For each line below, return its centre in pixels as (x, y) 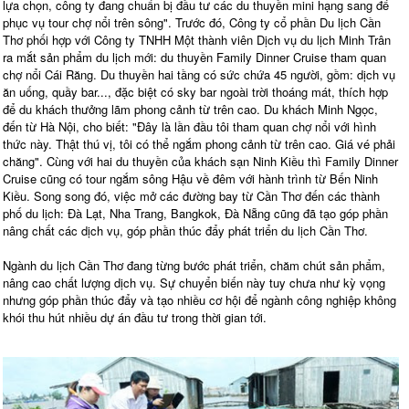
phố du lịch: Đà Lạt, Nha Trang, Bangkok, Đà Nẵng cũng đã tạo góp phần (195, 213)
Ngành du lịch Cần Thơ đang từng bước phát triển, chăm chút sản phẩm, (194, 265)
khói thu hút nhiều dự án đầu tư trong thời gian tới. (135, 317)
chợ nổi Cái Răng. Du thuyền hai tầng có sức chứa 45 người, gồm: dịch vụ (199, 74)
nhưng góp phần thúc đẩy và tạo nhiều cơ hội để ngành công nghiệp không (199, 299)
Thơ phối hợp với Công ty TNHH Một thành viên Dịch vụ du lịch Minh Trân (197, 39)
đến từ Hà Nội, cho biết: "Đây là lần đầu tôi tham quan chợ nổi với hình (189, 126)
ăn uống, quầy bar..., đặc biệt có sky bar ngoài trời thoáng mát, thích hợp (195, 91)
